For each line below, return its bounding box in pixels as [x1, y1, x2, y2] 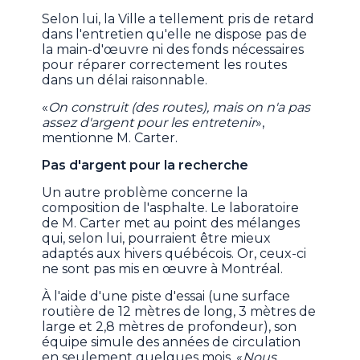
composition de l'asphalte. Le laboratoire [42, 200, 300, 216]
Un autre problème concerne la [42, 185, 248, 201]
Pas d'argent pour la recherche [42, 157, 249, 174]
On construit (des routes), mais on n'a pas [48, 100, 311, 116]
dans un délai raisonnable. [42, 72, 208, 88]
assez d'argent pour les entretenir [42, 115, 256, 131]
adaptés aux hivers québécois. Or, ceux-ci [42, 246, 307, 262]
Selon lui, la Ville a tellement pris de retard [42, 11, 315, 27]
